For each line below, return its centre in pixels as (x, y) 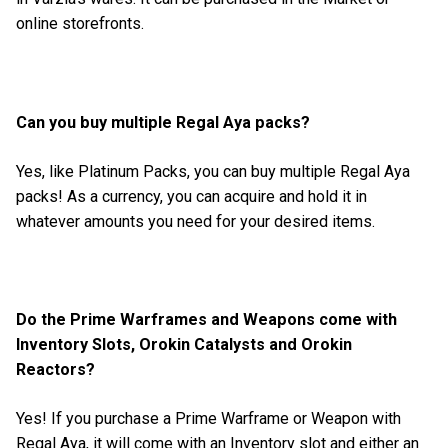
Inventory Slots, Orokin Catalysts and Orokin (184, 345)
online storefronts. (82, 24)
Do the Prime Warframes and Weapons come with (206, 320)
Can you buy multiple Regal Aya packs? (165, 122)
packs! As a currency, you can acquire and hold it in (191, 196)
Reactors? (57, 370)
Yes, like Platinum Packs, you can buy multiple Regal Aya (213, 171)
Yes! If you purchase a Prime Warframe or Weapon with (208, 419)
